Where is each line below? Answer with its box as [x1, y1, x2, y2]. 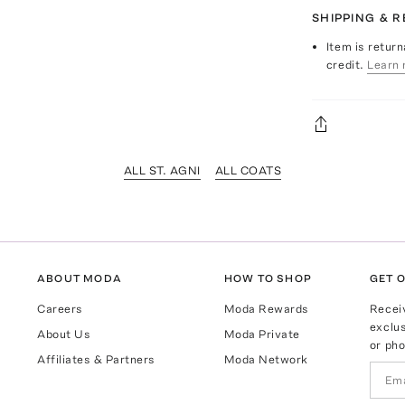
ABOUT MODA [37, 271, 123, 285]
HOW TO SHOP [223, 271, 312, 285]
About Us [37, 326, 91, 341]
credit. [325, 57, 364, 71]
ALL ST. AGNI [123, 163, 201, 177]
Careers [37, 301, 83, 316]
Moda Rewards [223, 301, 309, 316]
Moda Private [223, 326, 300, 341]
